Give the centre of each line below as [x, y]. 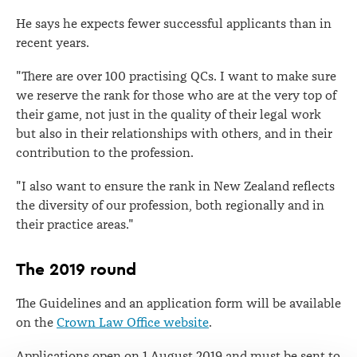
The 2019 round [76, 269]
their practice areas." [75, 225]
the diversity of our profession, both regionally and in [170, 206]
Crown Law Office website [133, 323]
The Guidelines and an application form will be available [178, 304]
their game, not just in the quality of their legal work [169, 115]
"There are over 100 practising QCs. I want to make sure [176, 76]
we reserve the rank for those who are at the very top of [176, 96]
